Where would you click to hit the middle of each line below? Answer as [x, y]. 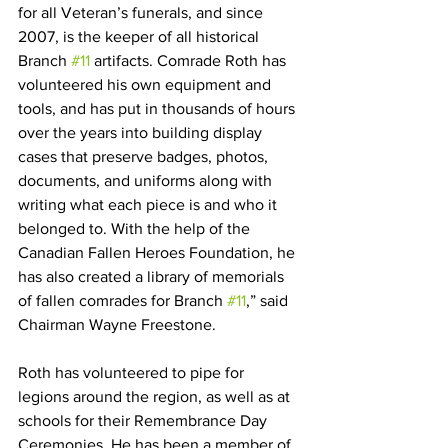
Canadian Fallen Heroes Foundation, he [158, 252]
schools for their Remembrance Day [144, 420]
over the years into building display [142, 132]
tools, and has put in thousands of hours [158, 108]
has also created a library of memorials [153, 276]
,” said [269, 300]
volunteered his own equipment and [146, 84]
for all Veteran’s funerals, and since [142, 12]
